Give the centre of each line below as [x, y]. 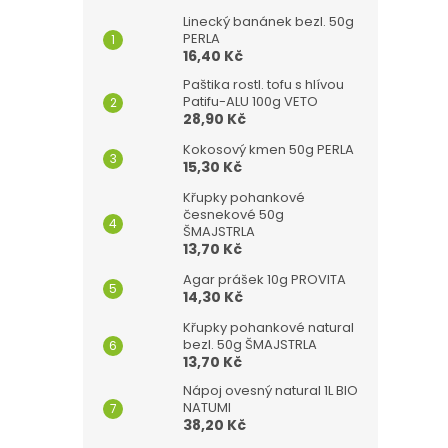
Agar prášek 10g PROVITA [264, 279]
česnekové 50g [233, 214]
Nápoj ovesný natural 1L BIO [270, 390]
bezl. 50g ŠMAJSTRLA [250, 344]
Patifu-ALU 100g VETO [250, 101]
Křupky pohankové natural [268, 327]
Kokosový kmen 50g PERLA [268, 149]
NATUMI [207, 407]
